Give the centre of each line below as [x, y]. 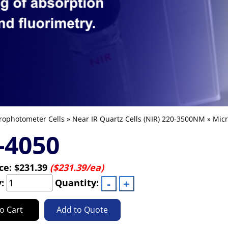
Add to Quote [82, 210]
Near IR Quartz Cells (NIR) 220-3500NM [138, 119]
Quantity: [77, 183]
